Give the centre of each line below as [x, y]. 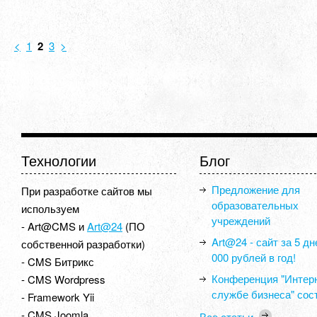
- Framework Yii [58, 297]
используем [50, 208]
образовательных [255, 205]
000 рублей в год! [254, 257]
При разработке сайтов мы [87, 191]
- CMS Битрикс [58, 261]
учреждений [241, 220]
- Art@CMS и [54, 226]
